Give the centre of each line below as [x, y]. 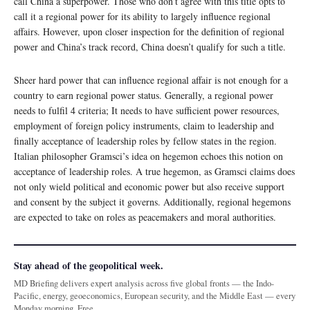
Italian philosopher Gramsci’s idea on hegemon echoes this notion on [148, 156]
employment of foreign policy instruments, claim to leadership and [144, 125]
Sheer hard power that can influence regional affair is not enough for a [151, 80]
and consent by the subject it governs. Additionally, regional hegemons [152, 201]
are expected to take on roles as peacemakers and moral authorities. [145, 217]
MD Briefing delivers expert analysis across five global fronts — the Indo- [144, 283]
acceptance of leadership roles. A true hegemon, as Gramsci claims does [154, 171]
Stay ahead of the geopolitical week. [89, 265]
